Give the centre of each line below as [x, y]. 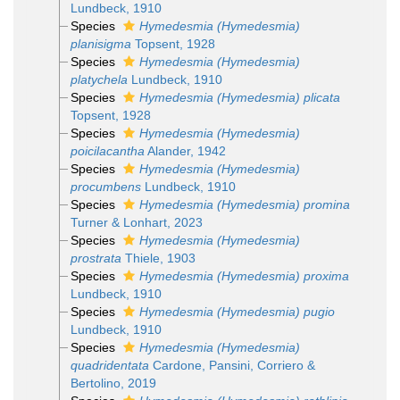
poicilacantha [107, 151]
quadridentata [109, 365]
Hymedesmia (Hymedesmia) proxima [244, 276]
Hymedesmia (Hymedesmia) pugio [237, 312]
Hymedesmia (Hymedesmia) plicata [239, 97]
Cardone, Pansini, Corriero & [232, 365]
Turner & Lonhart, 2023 [136, 222]
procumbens [105, 187]
